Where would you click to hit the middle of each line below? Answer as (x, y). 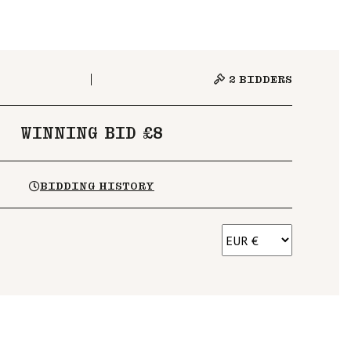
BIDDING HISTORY (97, 186)
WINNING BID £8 (92, 133)
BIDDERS (264, 80)
